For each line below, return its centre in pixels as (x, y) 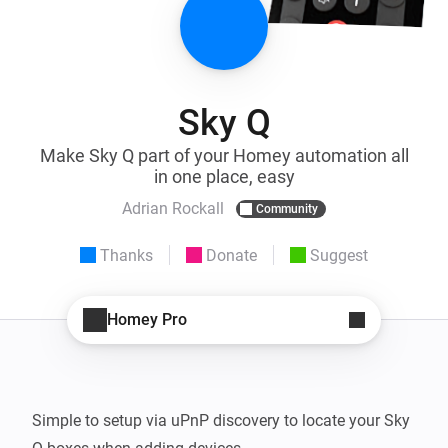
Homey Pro (147, 320)
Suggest (339, 255)
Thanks (126, 255)
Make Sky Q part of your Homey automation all (224, 155)
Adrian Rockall (173, 209)
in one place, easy (224, 176)
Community (287, 208)
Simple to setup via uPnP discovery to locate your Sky (221, 420)
